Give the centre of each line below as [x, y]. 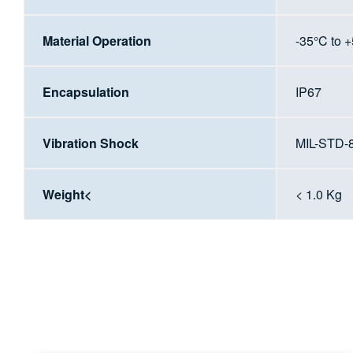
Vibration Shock [90, 143]
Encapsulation [85, 91]
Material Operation [97, 40]
